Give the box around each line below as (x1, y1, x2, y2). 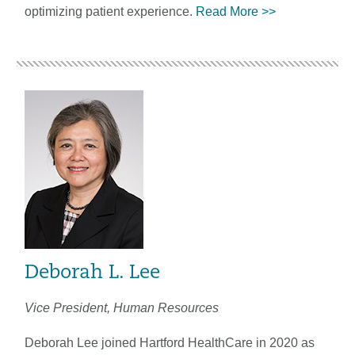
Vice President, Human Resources (25, 300, 219, 315)
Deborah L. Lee (25, 263, 160, 283)
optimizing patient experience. (25, 4, 196, 18)
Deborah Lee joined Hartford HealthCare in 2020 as (25, 335, 315, 349)
